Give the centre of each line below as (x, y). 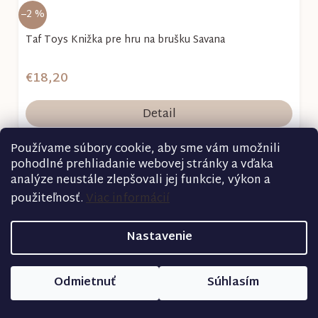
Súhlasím (233, 283)
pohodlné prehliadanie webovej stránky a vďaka (142, 165)
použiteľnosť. (48, 199)
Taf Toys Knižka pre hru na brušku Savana (125, 40)
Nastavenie (159, 237)
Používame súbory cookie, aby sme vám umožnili (146, 149)
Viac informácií (128, 199)
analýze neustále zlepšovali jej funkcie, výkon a (141, 181)
